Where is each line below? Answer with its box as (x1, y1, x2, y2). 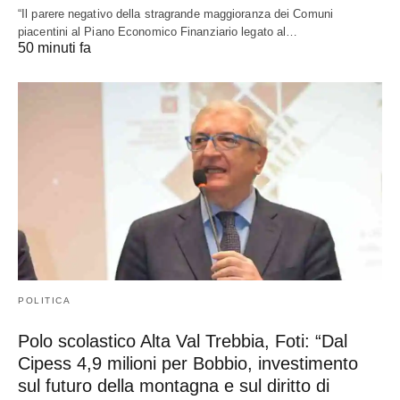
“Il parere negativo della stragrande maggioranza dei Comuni (18, 7, 333, 21)
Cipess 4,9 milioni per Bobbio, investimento (18, 353, 358, 373)
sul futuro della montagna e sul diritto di (18, 375, 329, 396)
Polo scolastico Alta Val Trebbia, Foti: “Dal (18, 330, 347, 351)
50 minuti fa (18, 40, 91, 56)
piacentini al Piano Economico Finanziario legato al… (18, 25, 298, 39)
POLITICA (18, 295, 71, 305)
